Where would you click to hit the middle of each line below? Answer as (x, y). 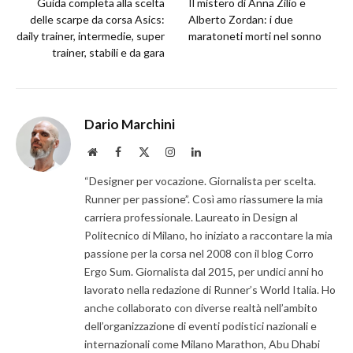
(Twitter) (169, 167)
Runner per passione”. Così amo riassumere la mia (204, 199)
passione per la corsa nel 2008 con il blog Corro (199, 254)
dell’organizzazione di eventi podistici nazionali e (201, 326)
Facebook (142, 152)
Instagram (196, 152)
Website (114, 152)
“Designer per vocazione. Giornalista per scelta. (200, 181)
